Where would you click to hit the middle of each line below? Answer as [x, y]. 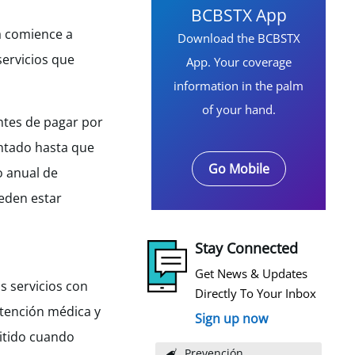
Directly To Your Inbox [256, 293]
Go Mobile [239, 169]
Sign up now [231, 319]
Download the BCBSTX [239, 38]
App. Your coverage [239, 62]
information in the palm [239, 86]
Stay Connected [246, 248]
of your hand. [239, 109]
